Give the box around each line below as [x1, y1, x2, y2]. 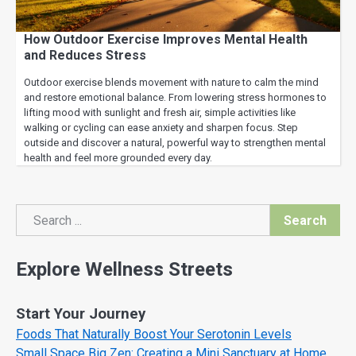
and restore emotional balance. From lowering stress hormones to [24, 91, 327, 103]
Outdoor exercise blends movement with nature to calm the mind [24, 76, 319, 88]
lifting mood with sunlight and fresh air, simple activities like [24, 106, 296, 118]
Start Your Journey [16, 305, 145, 323]
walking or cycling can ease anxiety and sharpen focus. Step [24, 122, 298, 133]
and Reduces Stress [24, 48, 146, 63]
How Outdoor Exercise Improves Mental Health [24, 32, 308, 47]
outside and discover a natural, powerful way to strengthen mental [24, 137, 326, 149]
